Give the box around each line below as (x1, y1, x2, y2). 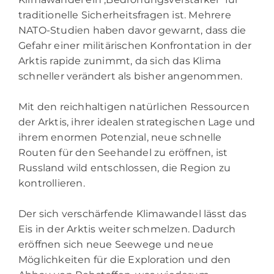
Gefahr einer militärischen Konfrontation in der (18, 39, 252, 51)
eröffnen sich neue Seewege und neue (18, 238, 214, 250)
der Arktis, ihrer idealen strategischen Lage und (18, 116, 256, 128)
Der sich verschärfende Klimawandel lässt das (18, 207, 246, 220)
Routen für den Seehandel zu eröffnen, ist (18, 146, 228, 158)
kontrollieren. (18, 177, 85, 189)
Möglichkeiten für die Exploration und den (18, 253, 231, 265)
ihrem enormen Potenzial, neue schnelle (18, 131, 222, 143)
